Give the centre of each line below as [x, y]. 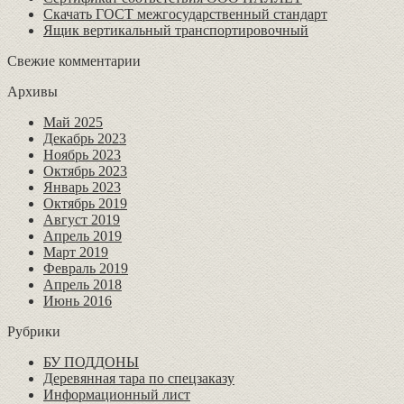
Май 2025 [73, 122]
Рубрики [34, 331]
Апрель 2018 [83, 284]
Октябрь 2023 [85, 170]
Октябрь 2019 [85, 203]
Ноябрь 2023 [82, 154]
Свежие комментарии [74, 60]
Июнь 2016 [78, 300]
